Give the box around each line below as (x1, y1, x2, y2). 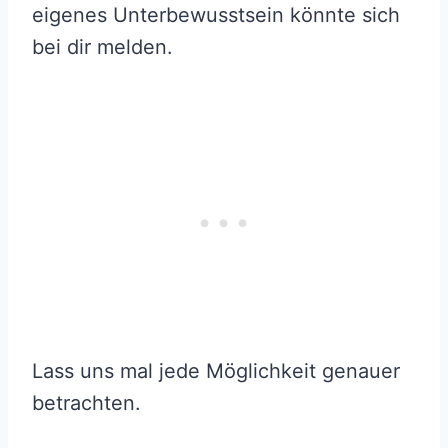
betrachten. (32, 390, 141, 415)
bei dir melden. (32, 34, 173, 59)
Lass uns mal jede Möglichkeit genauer (32, 358, 400, 383)
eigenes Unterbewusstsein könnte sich (32, 2, 400, 27)
